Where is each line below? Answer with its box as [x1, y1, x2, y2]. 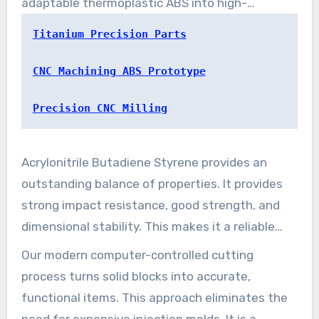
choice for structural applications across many [21, 241, 286, 256]
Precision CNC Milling [32, 102, 167, 115]
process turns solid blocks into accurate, [21, 269, 251, 284]
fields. [21, 262, 54, 277]
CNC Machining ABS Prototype [32, 65, 206, 78]
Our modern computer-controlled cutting [21, 248, 253, 263]
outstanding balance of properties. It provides [21, 177, 283, 192]
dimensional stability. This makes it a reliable [21, 219, 275, 234]
